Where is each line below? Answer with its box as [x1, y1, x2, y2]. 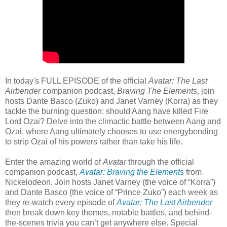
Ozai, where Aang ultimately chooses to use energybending [5, 127, 218, 136]
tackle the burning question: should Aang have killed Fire [5, 106, 208, 116]
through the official [126, 157, 194, 166]
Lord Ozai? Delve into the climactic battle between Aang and [5, 117, 221, 126]
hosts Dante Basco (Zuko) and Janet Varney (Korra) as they [5, 96, 218, 105]
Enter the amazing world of [5, 157, 103, 166]
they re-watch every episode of [5, 198, 117, 207]
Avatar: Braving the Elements [80, 167, 184, 176]
